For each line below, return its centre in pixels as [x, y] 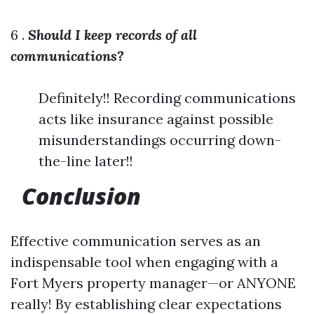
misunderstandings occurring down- [160, 140]
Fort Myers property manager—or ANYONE [153, 283]
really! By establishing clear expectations [146, 304]
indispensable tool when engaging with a [144, 262]
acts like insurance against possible [156, 119]
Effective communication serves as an [136, 241]
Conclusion [78, 196]
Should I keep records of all [112, 35]
